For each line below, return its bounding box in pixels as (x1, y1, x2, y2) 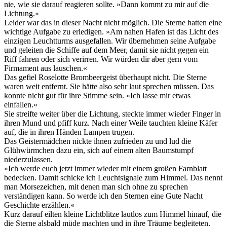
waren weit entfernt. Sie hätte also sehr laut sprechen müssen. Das (4, 82, 214, 91)
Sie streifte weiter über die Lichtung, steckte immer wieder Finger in (4, 109, 221, 118)
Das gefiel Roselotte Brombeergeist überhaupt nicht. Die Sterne (4, 72, 207, 82)
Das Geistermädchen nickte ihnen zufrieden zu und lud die (4, 136, 191, 145)
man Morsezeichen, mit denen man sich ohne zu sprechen (4, 182, 188, 191)
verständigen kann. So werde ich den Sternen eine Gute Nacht (4, 191, 203, 200)
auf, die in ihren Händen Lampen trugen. (4, 127, 134, 136)
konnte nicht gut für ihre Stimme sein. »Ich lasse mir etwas (4, 91, 191, 100)
